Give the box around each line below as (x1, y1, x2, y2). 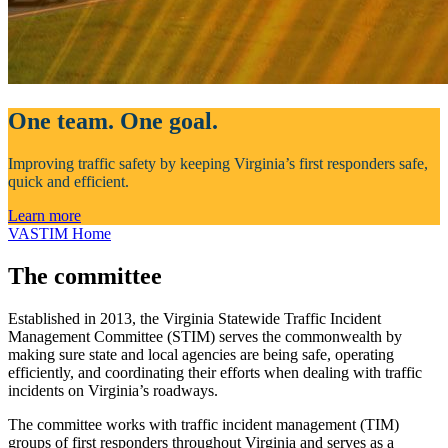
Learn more (8, 207, 81, 225)
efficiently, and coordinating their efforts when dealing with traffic (8, 364, 422, 382)
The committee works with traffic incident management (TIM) (8, 416, 399, 434)
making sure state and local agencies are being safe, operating (8, 346, 394, 364)
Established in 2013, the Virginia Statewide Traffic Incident (8, 310, 381, 328)
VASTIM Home (8, 225, 111, 243)
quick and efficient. (8, 173, 129, 191)
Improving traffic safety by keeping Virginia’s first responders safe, (8, 155, 428, 173)
